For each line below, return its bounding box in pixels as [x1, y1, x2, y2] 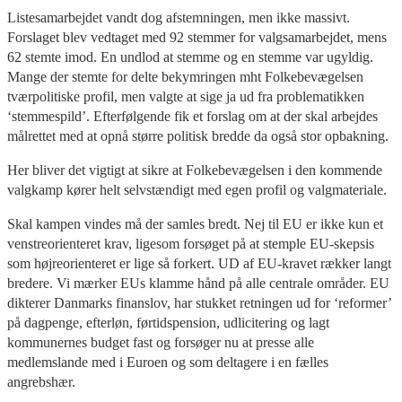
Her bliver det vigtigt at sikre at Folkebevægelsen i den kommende [7, 162, 382, 178]
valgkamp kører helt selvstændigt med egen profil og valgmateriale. [7, 181, 387, 197]
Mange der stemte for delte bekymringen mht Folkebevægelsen [7, 68, 363, 84]
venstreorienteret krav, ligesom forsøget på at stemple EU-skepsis [7, 235, 374, 251]
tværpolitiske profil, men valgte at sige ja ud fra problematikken [7, 88, 364, 104]
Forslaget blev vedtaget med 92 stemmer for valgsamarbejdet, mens [7, 29, 387, 45]
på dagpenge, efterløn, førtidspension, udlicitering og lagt [7, 314, 329, 330]
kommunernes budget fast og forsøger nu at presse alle [7, 334, 314, 350]
